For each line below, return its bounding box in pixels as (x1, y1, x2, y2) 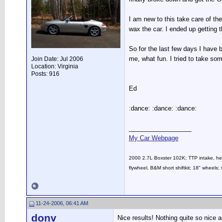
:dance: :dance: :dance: (129, 105, 197, 112)
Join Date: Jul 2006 (31, 55, 83, 62)
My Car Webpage (129, 134, 178, 142)
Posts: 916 (31, 70, 59, 77)
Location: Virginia (31, 63, 78, 70)
